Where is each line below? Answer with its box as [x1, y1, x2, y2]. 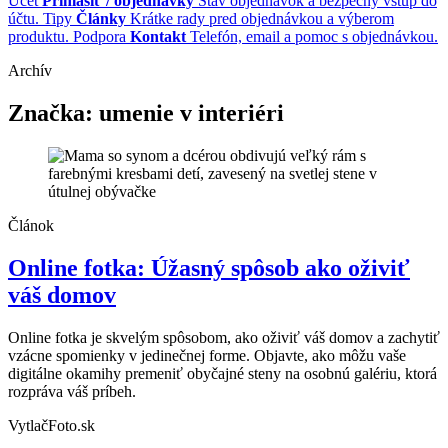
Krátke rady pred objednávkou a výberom [130, 10, 394, 28]
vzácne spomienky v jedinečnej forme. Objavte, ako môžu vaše [8, 346, 406, 364]
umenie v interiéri [99, 100, 284, 127]
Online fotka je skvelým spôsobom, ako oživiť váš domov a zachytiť [8, 328, 440, 346]
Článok [8, 216, 54, 234]
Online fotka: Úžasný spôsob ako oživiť [8, 254, 410, 281]
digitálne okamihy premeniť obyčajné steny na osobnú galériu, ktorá [8, 364, 437, 382]
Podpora [73, 28, 126, 46]
